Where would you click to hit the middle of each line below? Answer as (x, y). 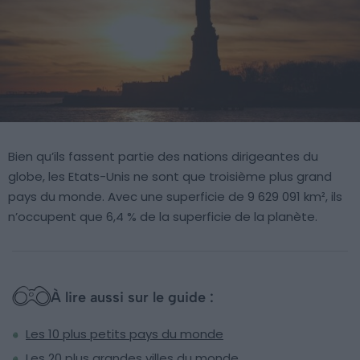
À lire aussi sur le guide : (132, 297)
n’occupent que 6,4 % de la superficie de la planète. (163, 216)
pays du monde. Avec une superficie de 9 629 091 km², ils (175, 196)
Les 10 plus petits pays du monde (125, 333)
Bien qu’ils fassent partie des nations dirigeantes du (163, 156)
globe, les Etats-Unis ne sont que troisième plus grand (170, 176)
